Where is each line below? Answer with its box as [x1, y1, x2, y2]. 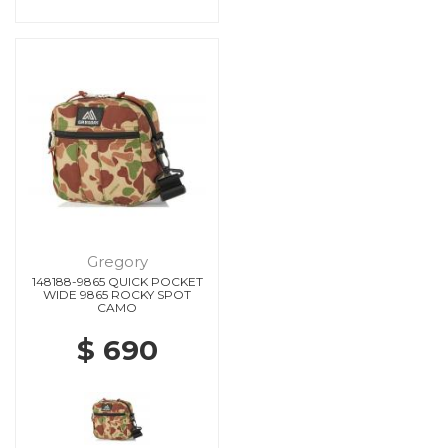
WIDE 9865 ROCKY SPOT [43, 286, 191, 302]
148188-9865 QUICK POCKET [31, 273, 203, 289]
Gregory [86, 251, 148, 271]
